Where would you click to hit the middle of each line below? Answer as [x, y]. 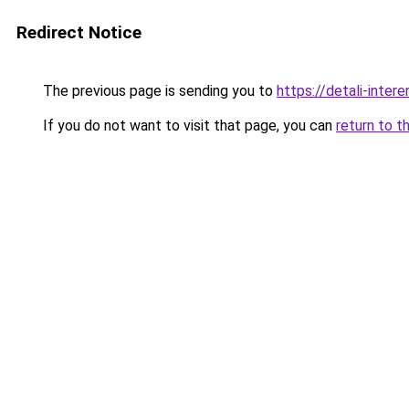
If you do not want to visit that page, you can [188, 126]
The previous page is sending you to [158, 91]
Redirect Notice [79, 32]
